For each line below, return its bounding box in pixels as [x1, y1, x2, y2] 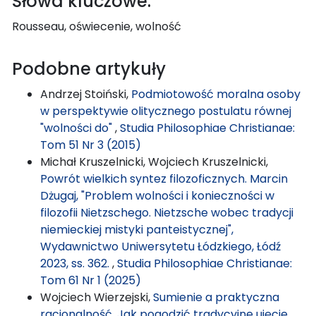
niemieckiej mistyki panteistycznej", [40, 221, 233, 238]
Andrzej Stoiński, [40, 85, 131, 102]
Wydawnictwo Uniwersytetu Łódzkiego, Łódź [40, 238, 281, 255]
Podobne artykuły [12, 56, 166, 80]
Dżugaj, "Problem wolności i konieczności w [40, 187, 274, 204]
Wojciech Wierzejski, [40, 288, 153, 305]
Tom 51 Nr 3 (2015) [40, 136, 141, 153]
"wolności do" [40, 119, 115, 136]
